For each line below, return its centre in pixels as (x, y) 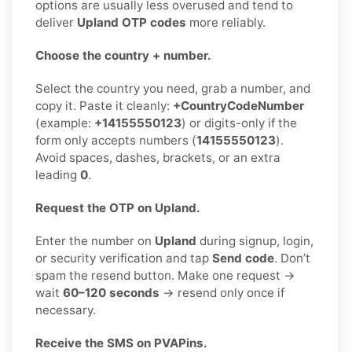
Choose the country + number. (123, 55)
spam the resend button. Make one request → (165, 275)
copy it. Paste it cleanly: (104, 105)
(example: (65, 123)
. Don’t (292, 258)
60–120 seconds (111, 292)
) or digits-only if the (239, 123)
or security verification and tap (124, 258)
